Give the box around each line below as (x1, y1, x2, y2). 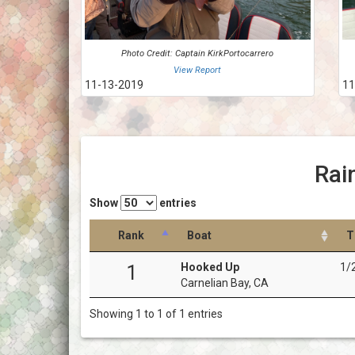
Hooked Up (181, 260, 239, 273)
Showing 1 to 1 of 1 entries (90, 307, 223, 321)
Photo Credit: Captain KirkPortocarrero (121, 48, 274, 59)
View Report (174, 64, 222, 75)
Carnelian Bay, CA (181, 276, 269, 289)
